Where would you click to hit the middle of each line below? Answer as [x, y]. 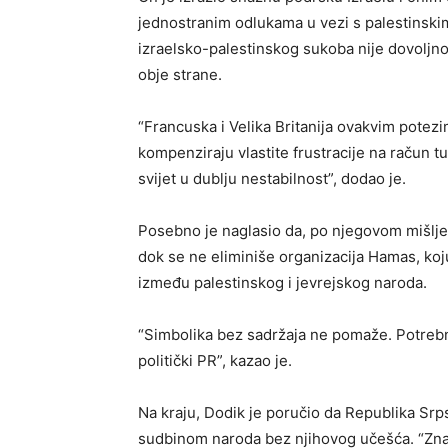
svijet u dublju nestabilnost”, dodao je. [272, 178]
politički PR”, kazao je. [215, 360]
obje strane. [180, 74]
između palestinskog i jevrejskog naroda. [282, 282]
